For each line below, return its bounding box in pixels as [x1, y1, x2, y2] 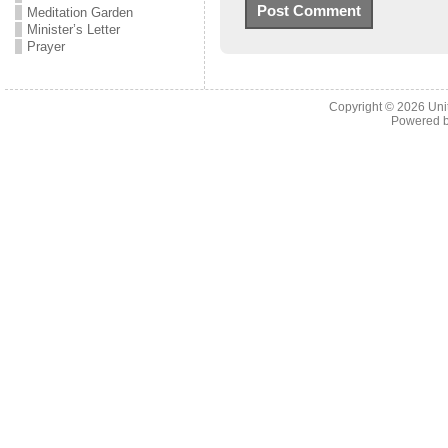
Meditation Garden [26, 5, 133, 20]
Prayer [26, 39, 65, 54]
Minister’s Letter [26, 22, 120, 37]
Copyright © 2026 [328, 100, 428, 114]
